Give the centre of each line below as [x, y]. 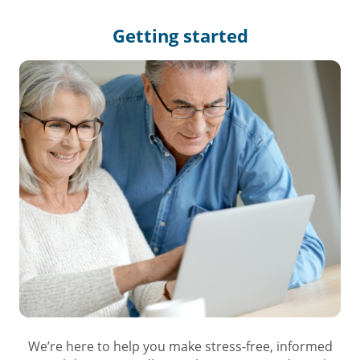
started [215, 35]
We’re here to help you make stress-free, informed [180, 346]
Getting [147, 35]
